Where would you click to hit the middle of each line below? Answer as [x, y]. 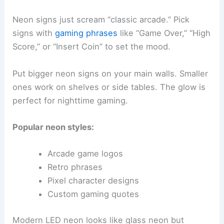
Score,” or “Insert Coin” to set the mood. [92, 47]
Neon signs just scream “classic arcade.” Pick [101, 20]
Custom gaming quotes [93, 194]
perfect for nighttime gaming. [70, 100]
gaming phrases [86, 33]
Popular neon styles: [53, 127]
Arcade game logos [85, 154]
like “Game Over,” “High [164, 33]
